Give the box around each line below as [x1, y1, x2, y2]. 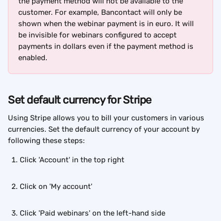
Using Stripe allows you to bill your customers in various [8, 113, 206, 122]
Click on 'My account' [20, 182, 92, 191]
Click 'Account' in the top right [20, 155, 124, 164]
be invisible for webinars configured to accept [18, 30, 179, 39]
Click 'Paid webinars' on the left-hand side [20, 208, 165, 218]
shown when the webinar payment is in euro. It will [18, 19, 196, 28]
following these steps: [8, 136, 85, 145]
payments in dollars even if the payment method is [18, 41, 195, 51]
